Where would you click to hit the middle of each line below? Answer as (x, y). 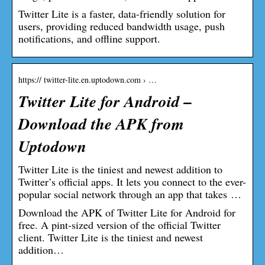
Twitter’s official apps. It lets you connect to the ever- (132, 181)
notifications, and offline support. (89, 38)
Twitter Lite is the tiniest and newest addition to (120, 169)
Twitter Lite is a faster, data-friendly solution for (122, 13)
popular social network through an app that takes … (130, 194)
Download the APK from (101, 123)
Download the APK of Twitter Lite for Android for (127, 212)
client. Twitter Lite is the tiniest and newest (111, 237)
